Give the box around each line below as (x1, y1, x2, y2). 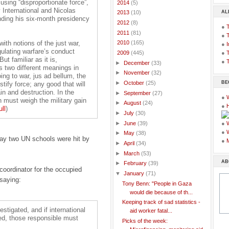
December (123, 59, 151, 66)
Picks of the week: (122, 218, 168, 224)
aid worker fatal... (129, 208, 172, 214)
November (123, 70, 151, 76)
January (123, 170, 146, 177)
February (123, 160, 148, 167)
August (123, 100, 143, 106)
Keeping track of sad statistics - (122, 199, 200, 205)
